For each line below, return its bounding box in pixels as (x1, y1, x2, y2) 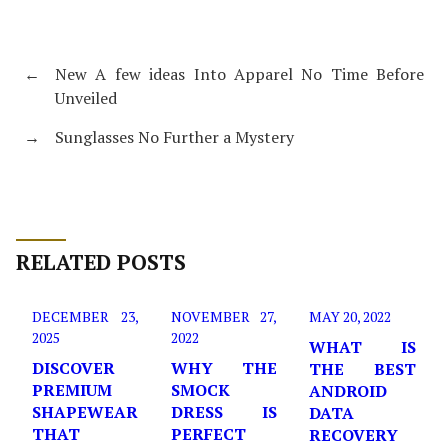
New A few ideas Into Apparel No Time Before (55, 63, 424, 86)
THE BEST (309, 358, 416, 381)
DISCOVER (32, 357, 115, 380)
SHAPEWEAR (32, 401, 138, 424)
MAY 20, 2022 (309, 307, 392, 327)
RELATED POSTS (16, 248, 186, 277)
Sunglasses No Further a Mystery (55, 126, 294, 149)
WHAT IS (309, 336, 416, 359)
